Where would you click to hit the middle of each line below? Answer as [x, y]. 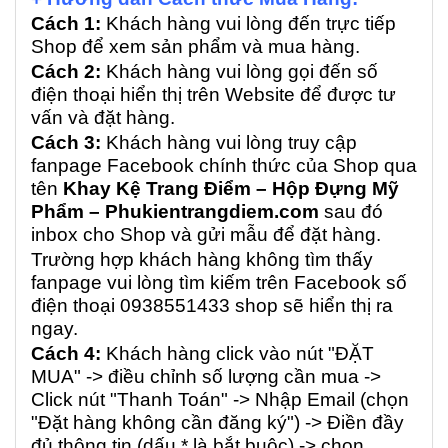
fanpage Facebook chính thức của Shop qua [224, 166]
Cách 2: [66, 72]
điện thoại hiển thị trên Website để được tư [213, 95]
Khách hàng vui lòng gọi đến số [239, 72]
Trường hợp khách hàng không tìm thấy [202, 260]
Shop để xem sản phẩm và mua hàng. [195, 47]
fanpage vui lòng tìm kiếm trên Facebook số [219, 283]
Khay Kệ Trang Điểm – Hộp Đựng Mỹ [231, 189]
